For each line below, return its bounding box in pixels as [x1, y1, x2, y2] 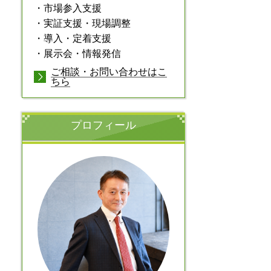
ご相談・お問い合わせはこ [51, 66, 167, 77]
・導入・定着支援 [34, 33, 111, 44]
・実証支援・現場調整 [34, 18, 131, 29]
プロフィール [71, 119, 136, 131]
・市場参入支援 [34, 3, 102, 14]
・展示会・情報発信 [34, 48, 121, 59]
